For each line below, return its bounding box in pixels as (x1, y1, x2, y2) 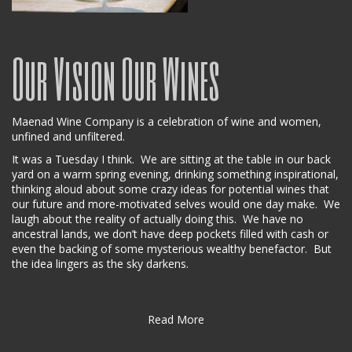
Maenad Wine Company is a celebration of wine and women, (12, 113, 321, 129)
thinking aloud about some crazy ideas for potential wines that (12, 181, 329, 196)
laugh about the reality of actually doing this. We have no (12, 211, 303, 226)
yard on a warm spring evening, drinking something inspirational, (12, 166, 339, 181)
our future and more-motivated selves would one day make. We (12, 196, 340, 211)
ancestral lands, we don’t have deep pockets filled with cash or (12, 225, 328, 241)
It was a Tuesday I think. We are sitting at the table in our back (12, 151, 331, 167)
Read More (148, 311, 204, 327)
